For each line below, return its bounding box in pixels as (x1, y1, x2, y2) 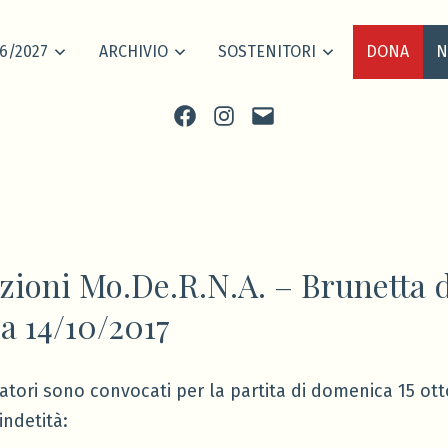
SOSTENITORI (218, 42, 316, 62)
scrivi (249, 102, 292, 125)
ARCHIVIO (98, 42, 168, 62)
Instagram (210, 102, 295, 125)
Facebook (170, 102, 251, 125)
